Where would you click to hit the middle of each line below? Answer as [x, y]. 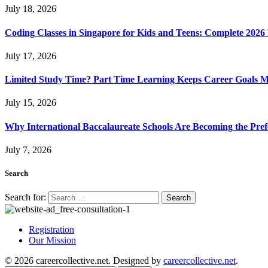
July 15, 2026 [31, 103]
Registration [51, 230]
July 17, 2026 [31, 56]
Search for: [25, 197]
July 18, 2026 [31, 9]
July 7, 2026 [28, 150]
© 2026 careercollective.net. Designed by [84, 261]
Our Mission [52, 240]
